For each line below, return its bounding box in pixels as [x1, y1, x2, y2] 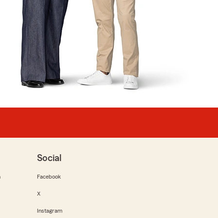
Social [37, 153, 61, 163]
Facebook [37, 174, 61, 180]
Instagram [37, 208, 62, 214]
